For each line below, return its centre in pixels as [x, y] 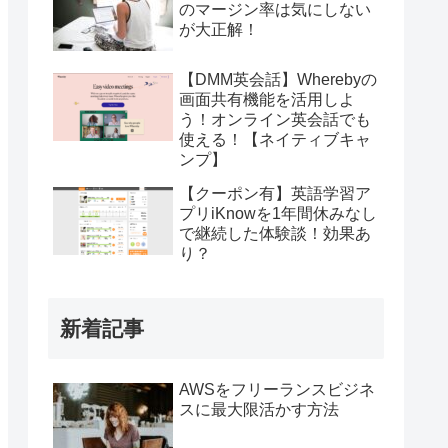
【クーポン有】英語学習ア [275, 194]
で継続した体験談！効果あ [275, 234]
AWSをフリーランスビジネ [277, 390]
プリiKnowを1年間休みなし [278, 214]
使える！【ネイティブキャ [275, 140]
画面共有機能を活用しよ [267, 100]
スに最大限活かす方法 [259, 410]
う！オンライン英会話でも [275, 120]
